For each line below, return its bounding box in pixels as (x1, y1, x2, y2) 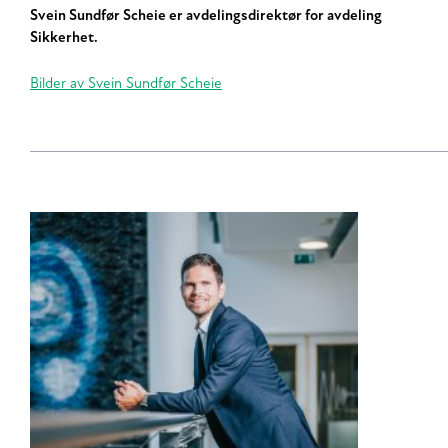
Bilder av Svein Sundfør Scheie (30, 77, 222, 93)
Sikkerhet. (30, 30, 98, 46)
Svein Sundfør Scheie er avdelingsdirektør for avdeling (30, 8, 382, 24)
